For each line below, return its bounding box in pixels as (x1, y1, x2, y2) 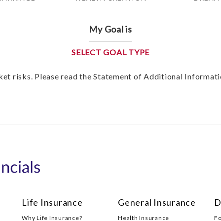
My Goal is (89, 24, 132, 35)
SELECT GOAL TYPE (72, 47, 149, 57)
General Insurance (118, 197, 196, 208)
